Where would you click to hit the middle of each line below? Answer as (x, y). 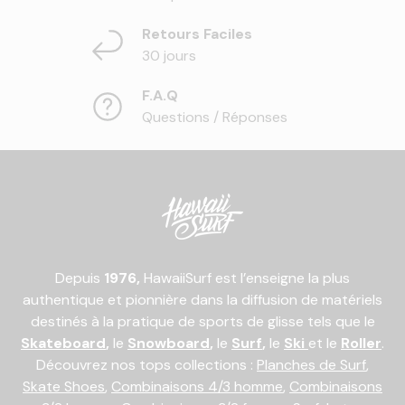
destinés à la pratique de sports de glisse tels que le (202, 322)
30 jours (169, 56)
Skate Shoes (64, 387)
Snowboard (169, 344)
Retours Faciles (197, 34)
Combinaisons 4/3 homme (197, 387)
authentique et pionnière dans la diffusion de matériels (202, 300)
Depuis (80, 278)
